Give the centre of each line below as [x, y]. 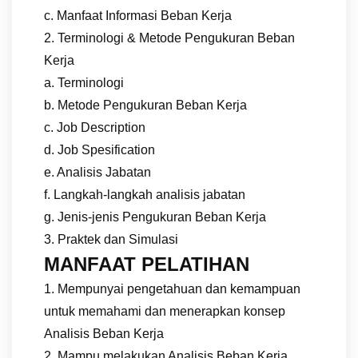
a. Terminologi [84, 82]
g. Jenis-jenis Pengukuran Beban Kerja [155, 217]
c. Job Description [95, 127]
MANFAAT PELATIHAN [147, 264]
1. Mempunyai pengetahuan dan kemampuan [172, 288]
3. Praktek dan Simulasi [111, 239]
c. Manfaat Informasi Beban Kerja [138, 15]
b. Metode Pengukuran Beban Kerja [145, 105]
